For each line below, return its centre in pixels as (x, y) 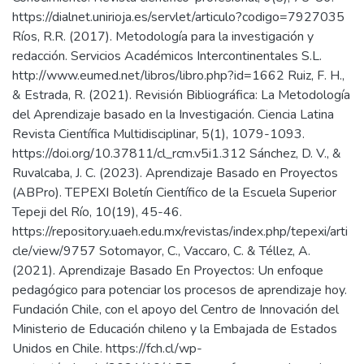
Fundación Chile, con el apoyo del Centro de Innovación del (175, 310)
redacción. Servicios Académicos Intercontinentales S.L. (167, 56)
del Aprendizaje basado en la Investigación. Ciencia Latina (173, 115)
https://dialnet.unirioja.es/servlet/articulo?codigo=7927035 (178, 17)
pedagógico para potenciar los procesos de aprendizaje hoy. (180, 290)
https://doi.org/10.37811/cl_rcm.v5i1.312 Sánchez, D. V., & (177, 154)
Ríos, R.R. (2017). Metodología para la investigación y (163, 37)
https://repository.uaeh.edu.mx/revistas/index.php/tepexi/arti (180, 232)
